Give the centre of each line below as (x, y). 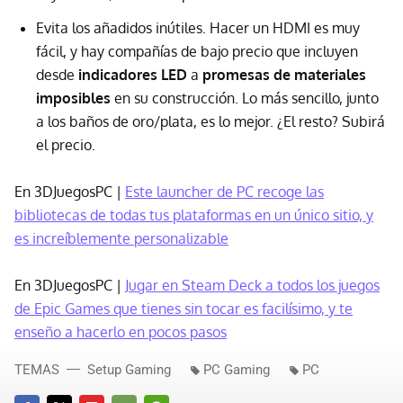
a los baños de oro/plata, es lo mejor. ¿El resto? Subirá (210, 121)
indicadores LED (133, 75)
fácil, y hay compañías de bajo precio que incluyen (197, 51)
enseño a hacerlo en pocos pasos (121, 332)
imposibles (73, 98)
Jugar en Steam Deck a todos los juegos (252, 285)
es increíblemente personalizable (121, 238)
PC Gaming (237, 370)
